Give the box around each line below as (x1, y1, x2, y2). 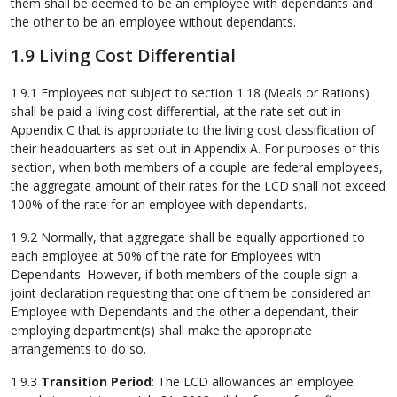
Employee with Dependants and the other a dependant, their (11, 302, 358, 320)
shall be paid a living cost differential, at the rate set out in (11, 102, 341, 120)
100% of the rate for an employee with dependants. (11, 195, 307, 213)
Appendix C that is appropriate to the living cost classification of (11, 121, 375, 138)
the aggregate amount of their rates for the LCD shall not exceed (11, 176, 385, 194)
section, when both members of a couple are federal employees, (11, 158, 383, 175)
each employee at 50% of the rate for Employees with (11, 246, 321, 264)
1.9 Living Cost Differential (11, 43, 236, 68)
